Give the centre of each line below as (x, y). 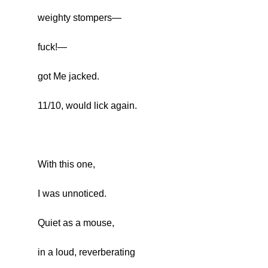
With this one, (66, 165)
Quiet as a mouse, (76, 223)
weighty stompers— (79, 18)
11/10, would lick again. (87, 106)
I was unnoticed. (72, 194)
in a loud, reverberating (86, 252)
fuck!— (52, 47)
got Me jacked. (68, 77)
